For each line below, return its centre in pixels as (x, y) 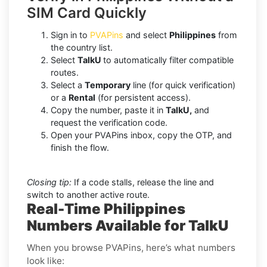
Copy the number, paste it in (108, 110)
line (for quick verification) (183, 85)
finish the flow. (80, 147)
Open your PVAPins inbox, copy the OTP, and (141, 135)
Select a (68, 85)
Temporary (108, 85)
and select (148, 35)
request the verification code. (109, 122)
